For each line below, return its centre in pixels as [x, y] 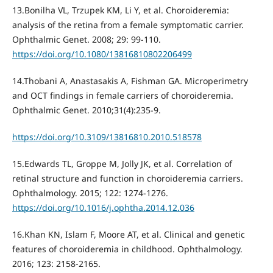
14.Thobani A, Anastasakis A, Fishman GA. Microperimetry [130, 80]
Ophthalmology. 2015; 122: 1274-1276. [90, 193]
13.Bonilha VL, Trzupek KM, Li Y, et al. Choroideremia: [120, 10]
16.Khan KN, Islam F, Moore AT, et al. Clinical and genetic [128, 234]
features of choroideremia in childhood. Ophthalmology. [127, 249]
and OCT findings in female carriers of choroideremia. [122, 95]
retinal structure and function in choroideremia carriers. [127, 178]
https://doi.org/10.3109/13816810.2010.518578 [107, 136]
